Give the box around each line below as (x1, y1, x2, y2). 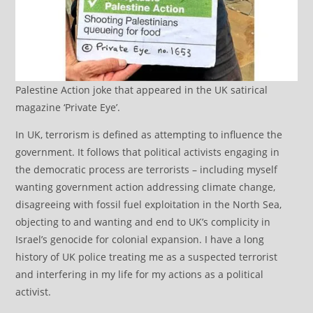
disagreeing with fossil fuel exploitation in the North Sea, (15, 198, 282, 212)
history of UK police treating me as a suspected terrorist (15, 250, 278, 264)
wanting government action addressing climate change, (15, 180, 276, 194)
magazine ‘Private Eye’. (15, 101, 121, 115)
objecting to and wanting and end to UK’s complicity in (15, 215, 271, 229)
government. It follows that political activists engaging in (15, 145, 280, 159)
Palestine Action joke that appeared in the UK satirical (15, 83, 268, 97)
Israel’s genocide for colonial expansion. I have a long (15, 233, 265, 247)
